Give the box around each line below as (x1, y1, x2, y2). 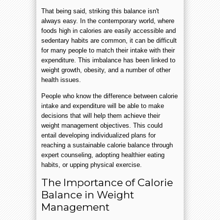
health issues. (41, 76, 81, 83)
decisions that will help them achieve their (41, 111, 160, 119)
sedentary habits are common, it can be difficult (41, 36, 177, 44)
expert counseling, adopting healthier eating (41, 151, 165, 159)
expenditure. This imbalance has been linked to (41, 56, 175, 64)
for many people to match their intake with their (41, 46, 175, 54)
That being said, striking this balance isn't (41, 7, 159, 15)
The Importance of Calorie (41, 176, 173, 189)
